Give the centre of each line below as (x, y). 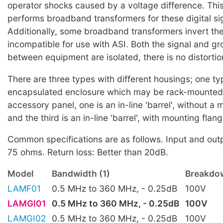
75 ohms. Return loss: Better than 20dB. (88, 152)
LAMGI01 (27, 204)
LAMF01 (24, 189)
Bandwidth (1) (81, 174)
